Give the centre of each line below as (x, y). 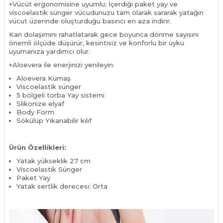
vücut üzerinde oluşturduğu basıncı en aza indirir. (90, 21)
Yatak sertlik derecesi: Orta (62, 186)
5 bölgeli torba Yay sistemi (60, 95)
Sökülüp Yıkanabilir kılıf (54, 120)
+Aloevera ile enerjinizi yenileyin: (62, 64)
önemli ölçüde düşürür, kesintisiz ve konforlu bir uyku (97, 43)
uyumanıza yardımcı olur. (65, 51)
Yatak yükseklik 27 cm (54, 161)
